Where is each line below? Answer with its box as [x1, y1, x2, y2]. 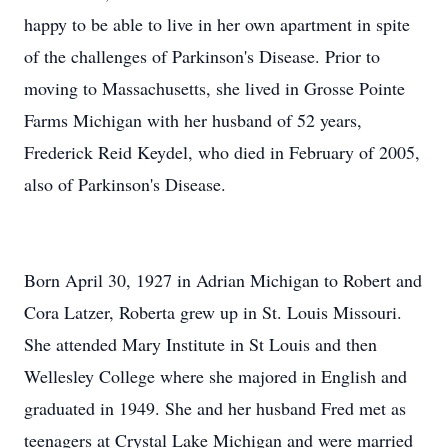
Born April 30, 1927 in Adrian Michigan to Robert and [24, 268, 422, 292]
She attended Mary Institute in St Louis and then [24, 332, 377, 356]
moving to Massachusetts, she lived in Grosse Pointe [24, 76, 405, 100]
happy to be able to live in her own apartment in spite [24, 12, 410, 36]
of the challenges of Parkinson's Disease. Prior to [24, 44, 380, 68]
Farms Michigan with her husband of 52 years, [24, 108, 362, 132]
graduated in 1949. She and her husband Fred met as [24, 396, 406, 420]
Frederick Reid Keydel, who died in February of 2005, [24, 140, 420, 164]
